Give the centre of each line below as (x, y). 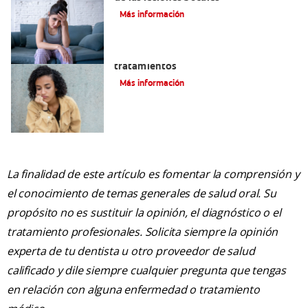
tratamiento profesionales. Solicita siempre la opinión (143, 232)
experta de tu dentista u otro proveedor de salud (131, 251)
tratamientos (145, 66)
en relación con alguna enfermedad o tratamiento (133, 290)
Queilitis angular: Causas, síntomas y (200, 54)
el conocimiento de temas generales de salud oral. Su (142, 194)
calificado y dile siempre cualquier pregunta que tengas (146, 271)
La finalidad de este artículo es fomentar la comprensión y (153, 174)
